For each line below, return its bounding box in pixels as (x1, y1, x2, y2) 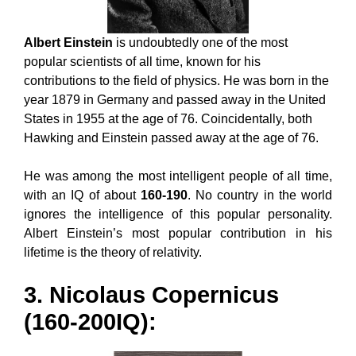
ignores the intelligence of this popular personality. (24, 207, 332, 221)
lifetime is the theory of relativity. (24, 245, 202, 259)
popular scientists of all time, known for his (24, 54, 261, 68)
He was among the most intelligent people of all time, (24, 168, 332, 183)
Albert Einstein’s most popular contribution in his (24, 226, 332, 240)
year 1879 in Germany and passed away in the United (24, 92, 326, 106)
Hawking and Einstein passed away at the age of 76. (24, 130, 319, 145)
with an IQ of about (24, 188, 141, 202)
